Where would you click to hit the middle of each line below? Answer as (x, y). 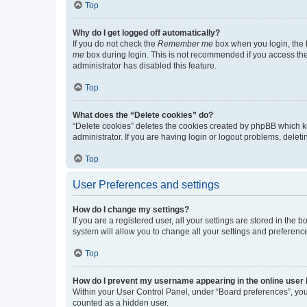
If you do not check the (115, 44)
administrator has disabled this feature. (145, 65)
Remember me (185, 44)
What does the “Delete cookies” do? (143, 115)
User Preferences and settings (146, 184)
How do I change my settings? (131, 209)
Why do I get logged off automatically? (146, 33)
